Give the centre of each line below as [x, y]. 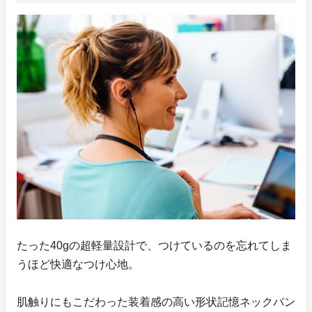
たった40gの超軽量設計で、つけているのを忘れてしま [154, 246]
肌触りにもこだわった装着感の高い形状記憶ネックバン [156, 302]
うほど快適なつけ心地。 [78, 265]
